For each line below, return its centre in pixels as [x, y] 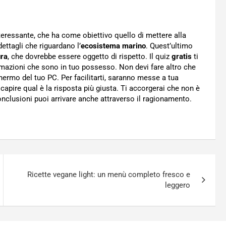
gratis [182, 56]
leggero [178, 185]
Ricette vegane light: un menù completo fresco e [109, 175]
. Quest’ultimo [169, 46]
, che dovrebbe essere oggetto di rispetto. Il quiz [90, 56]
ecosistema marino [113, 46]
